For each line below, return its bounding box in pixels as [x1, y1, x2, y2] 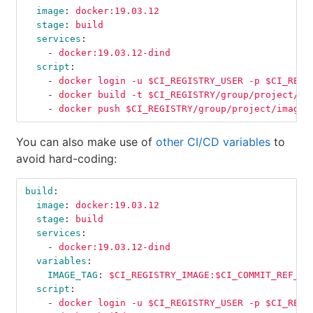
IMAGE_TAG [48, 270, 98, 281]
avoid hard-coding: [16, 152, 117, 166]
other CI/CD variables [156, 135, 270, 150]
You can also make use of [16, 135, 156, 150]
